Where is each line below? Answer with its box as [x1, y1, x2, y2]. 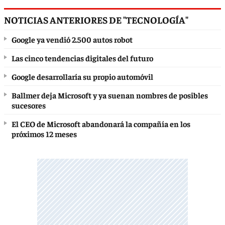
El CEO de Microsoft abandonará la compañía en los [12, 118, 190, 129]
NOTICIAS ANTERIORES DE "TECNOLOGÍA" [4, 13, 188, 26]
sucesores [12, 99, 46, 110]
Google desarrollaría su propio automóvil [12, 71, 153, 81]
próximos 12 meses [12, 128, 77, 139]
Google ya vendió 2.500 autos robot [12, 34, 133, 44]
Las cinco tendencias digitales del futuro [12, 52, 153, 63]
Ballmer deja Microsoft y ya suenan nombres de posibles [12, 89, 208, 100]
